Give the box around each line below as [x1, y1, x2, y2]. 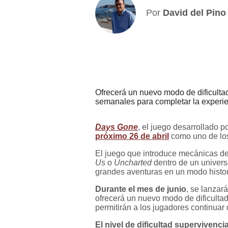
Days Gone [95, 122, 138, 131]
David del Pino [163, 7, 226, 18]
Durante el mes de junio [95, 184, 186, 193]
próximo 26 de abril [95, 131, 169, 140]
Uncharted [114, 158, 152, 167]
